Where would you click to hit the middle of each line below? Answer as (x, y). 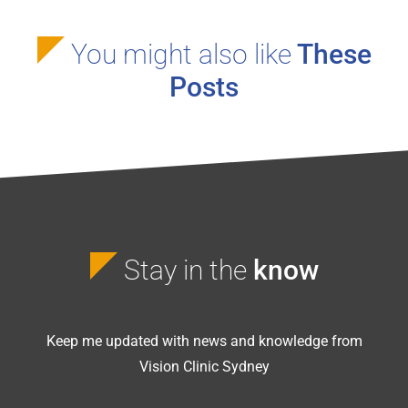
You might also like (181, 55)
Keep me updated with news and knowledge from (204, 341)
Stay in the (185, 270)
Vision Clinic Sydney (204, 366)
